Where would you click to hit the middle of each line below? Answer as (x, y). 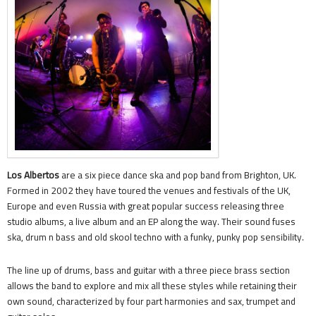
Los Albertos (34, 175)
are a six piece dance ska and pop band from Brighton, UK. (179, 175)
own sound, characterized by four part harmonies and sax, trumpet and (151, 302)
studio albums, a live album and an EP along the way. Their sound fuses (151, 222)
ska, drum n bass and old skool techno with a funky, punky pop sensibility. (157, 237)
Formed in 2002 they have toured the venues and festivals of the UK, (149, 191)
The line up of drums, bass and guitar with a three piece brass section (148, 271)
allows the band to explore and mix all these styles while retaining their (152, 286)
